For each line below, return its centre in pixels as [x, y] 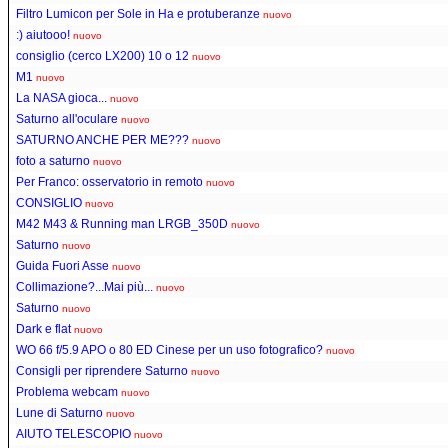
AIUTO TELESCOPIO [73, 433]
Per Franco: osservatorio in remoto [109, 181]
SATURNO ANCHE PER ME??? [102, 139]
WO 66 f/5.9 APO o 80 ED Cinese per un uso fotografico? [169, 349]
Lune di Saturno [59, 412]
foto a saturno [53, 160]
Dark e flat [43, 328]
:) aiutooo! [43, 34]
